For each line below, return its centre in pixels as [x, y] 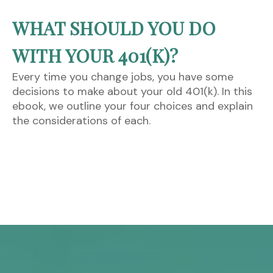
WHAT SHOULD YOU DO [114, 28]
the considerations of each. [81, 121]
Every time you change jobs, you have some [123, 77]
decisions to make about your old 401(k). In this [132, 92]
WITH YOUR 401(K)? [95, 56]
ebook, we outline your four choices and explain [133, 106]
